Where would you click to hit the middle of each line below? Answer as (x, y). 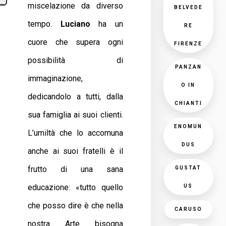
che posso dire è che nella (75, 206)
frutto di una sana (75, 169)
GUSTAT (188, 168)
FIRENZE (188, 44)
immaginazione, (55, 78)
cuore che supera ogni (75, 42)
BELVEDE (188, 7)
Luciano (75, 24)
